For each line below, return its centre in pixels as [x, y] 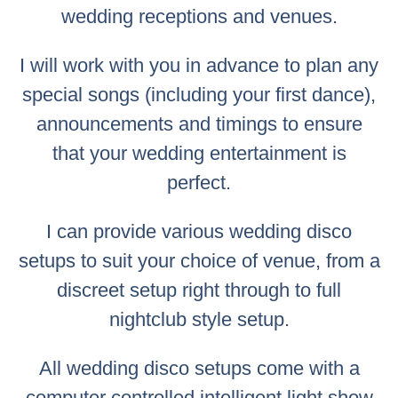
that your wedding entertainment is [199, 153]
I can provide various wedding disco [199, 231]
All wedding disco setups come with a [199, 368]
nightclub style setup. [199, 319]
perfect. [199, 182]
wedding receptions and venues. [199, 16]
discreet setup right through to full [199, 290]
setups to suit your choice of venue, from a [199, 260]
